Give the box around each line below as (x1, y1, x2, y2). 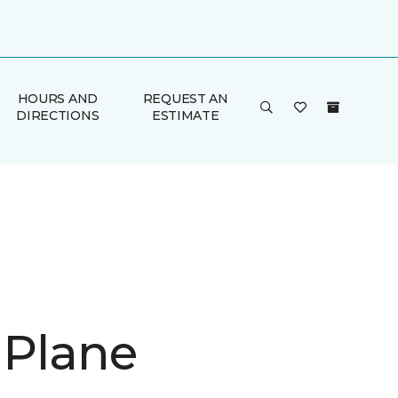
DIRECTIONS (16, 107, 99, 123)
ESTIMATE (151, 107, 219, 123)
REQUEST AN (142, 91, 228, 107)
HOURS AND (17, 91, 99, 107)
